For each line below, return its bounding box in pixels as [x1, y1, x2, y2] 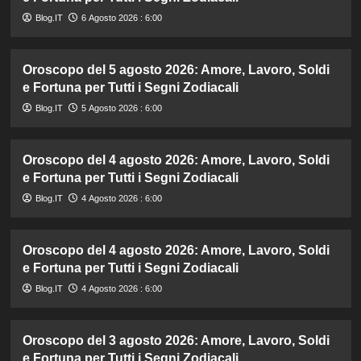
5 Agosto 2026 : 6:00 [81, 103, 162, 114]
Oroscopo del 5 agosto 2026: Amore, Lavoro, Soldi [22, 63, 330, 77]
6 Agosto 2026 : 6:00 [81, 13, 162, 23]
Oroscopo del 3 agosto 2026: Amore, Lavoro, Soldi [22, 334, 330, 348]
